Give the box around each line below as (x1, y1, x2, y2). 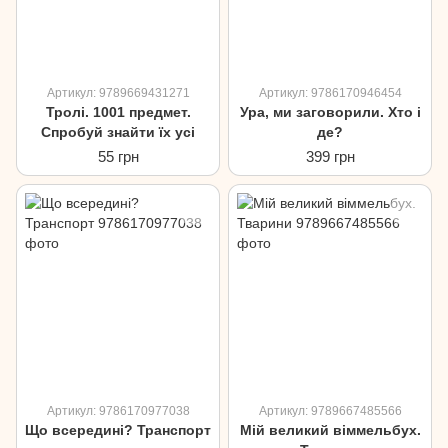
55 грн (97, 148, 139, 165)
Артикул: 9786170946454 (258, 86, 402, 100)
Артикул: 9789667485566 (258, 404, 402, 418)
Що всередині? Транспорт (25, 422, 211, 438)
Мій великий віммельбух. (239, 422, 421, 438)
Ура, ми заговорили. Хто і (239, 104, 421, 120)
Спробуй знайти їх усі (41, 124, 195, 140)
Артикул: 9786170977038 (46, 404, 190, 418)
